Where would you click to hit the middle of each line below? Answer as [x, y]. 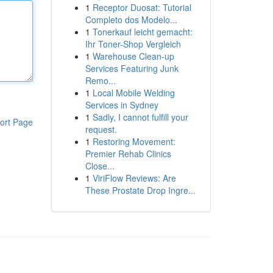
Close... [100, 166]
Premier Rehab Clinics [128, 154]
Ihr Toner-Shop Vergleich [133, 44]
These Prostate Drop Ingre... [140, 190]
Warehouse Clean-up [133, 56]
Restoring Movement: [134, 141]
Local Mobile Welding [133, 93]
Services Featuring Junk [132, 68]
